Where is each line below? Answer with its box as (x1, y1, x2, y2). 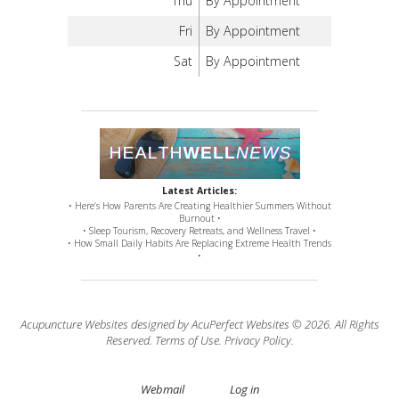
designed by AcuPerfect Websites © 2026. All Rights (127, 316, 379, 333)
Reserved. (105, 332, 155, 349)
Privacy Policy (224, 332, 291, 349)
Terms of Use (154, 332, 219, 349)
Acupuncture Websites (20, 316, 128, 333)
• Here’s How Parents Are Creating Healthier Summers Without (68, 199, 331, 213)
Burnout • (178, 212, 221, 225)
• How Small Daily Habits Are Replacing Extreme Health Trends (68, 237, 331, 250)
